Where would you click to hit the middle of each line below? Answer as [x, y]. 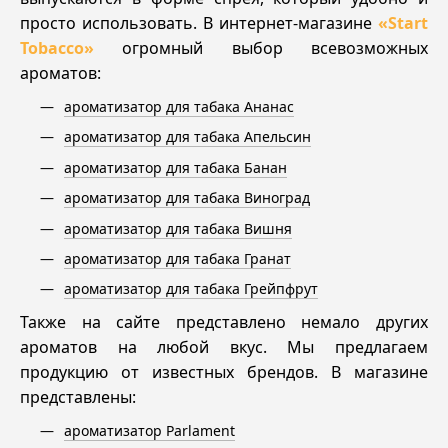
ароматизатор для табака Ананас [179, 107]
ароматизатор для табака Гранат [177, 258]
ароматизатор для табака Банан [175, 167]
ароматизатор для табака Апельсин [187, 137]
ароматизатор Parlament [149, 431]
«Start [403, 23]
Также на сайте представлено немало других [224, 322]
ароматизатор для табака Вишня [178, 228]
